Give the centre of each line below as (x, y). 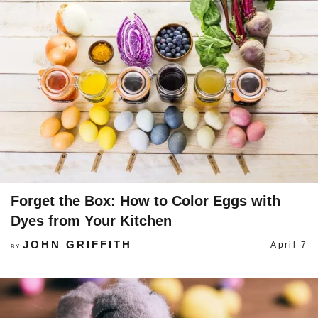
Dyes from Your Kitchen (91, 221)
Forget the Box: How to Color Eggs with (146, 201)
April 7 (289, 245)
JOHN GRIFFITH (77, 245)
